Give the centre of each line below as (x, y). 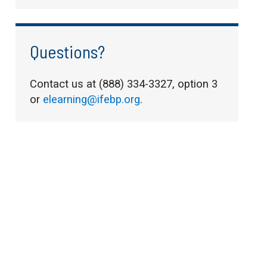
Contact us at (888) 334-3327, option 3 (123, 84)
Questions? (67, 51)
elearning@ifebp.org (91, 100)
